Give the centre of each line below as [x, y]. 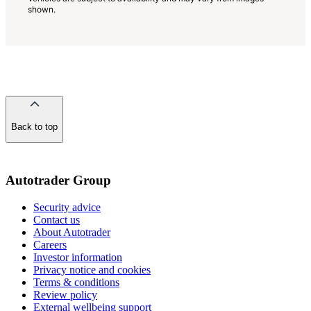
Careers [50, 244]
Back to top [34, 127]
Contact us [57, 219]
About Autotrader [72, 232]
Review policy [65, 294]
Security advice [67, 207]
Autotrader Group [58, 180]
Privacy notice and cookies [92, 269]
